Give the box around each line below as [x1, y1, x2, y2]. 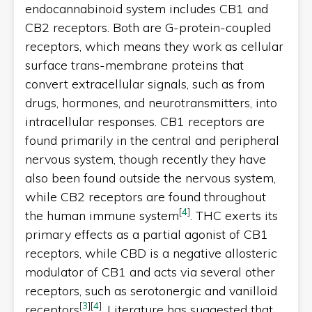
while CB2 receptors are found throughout [25, 188, 266, 205]
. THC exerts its [190, 207, 278, 224]
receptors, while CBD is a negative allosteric [25, 244, 277, 261]
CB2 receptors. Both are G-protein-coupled [25, 19, 271, 36]
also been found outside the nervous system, [25, 169, 276, 186]
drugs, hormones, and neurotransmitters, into [25, 94, 277, 111]
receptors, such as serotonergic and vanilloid [25, 282, 277, 299]
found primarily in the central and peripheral [25, 132, 279, 148]
